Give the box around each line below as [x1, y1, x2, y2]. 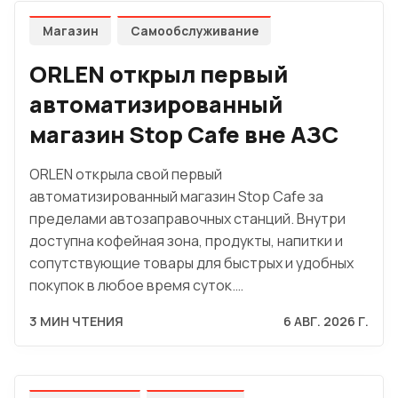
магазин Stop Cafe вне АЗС [29, 118, 338, 150]
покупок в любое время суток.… [29, 275, 243, 296]
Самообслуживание [130, 23, 259, 40]
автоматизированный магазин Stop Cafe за [29, 187, 323, 207]
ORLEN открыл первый [29, 58, 288, 90]
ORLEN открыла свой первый [29, 164, 222, 185]
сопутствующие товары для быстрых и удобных [29, 253, 354, 274]
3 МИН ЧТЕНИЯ [29, 313, 123, 330]
